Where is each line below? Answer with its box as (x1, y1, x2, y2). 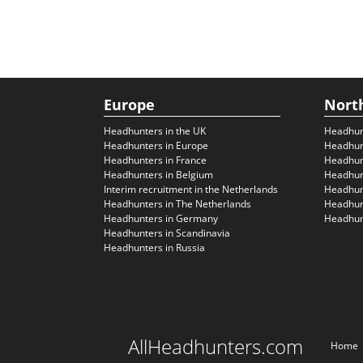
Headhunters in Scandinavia (104, 226, 230, 240)
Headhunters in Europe (104, 139, 208, 152)
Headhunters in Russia (104, 241, 205, 254)
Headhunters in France (104, 153, 207, 167)
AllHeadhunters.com (128, 333, 303, 360)
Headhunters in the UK (104, 124, 206, 138)
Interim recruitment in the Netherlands (104, 182, 278, 196)
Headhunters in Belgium (104, 168, 213, 181)
